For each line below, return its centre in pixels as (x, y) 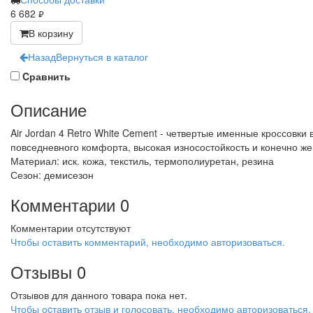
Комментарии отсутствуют (71, 228)
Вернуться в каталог (102, 57)
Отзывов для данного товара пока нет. (99, 295)
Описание (49, 110)
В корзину (51, 33)
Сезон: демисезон (52, 175)
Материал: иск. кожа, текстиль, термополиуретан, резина (142, 161)
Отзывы (41, 272)
